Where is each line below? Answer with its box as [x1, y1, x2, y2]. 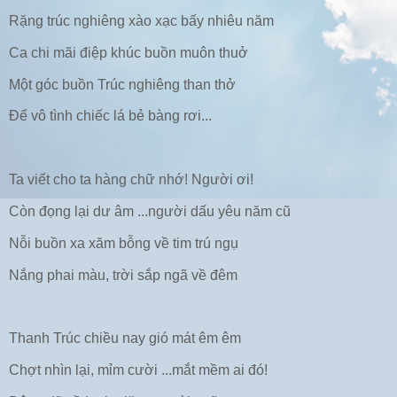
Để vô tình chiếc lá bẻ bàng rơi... [9, 108, 212, 124]
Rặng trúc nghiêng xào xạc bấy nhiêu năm [9, 12, 274, 28]
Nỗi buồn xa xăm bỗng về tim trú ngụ [9, 235, 238, 251]
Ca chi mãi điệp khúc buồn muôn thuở [9, 44, 248, 60]
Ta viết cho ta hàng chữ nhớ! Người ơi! [9, 172, 253, 188]
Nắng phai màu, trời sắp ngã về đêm [9, 267, 237, 283]
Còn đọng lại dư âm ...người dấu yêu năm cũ [9, 203, 291, 219]
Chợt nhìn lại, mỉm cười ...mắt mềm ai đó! [9, 362, 268, 378]
